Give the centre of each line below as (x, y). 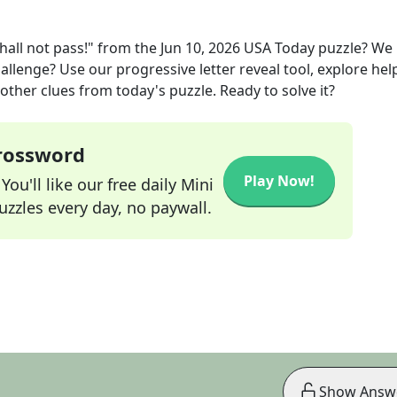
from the (127, 48)
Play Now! (279, 181)
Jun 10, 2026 (200, 48)
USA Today (279, 48)
